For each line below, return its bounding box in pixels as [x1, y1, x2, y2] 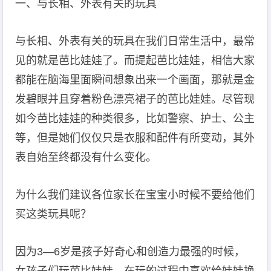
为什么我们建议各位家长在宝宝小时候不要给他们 [15, 189, 255, 201]
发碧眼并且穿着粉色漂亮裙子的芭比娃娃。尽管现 [15, 93, 255, 105]
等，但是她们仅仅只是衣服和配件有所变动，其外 [15, 132, 255, 144]
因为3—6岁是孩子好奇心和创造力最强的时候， [15, 246, 246, 258]
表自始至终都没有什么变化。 [15, 151, 157, 163]
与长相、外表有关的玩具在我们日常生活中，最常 [15, 35, 255, 47]
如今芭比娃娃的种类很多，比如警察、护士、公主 [15, 113, 255, 125]
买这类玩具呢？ [15, 208, 92, 220]
